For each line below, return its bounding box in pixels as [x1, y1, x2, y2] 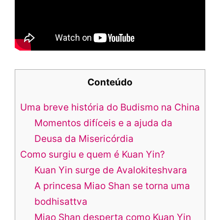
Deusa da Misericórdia [34, 133, 134, 145]
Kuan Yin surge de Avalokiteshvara [34, 165, 187, 176]
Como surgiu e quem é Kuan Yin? [20, 149, 165, 161]
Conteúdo [87, 77, 133, 88]
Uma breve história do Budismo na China [20, 102, 200, 113]
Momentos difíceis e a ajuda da [34, 117, 172, 129]
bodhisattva [34, 196, 87, 208]
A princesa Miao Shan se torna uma [34, 180, 190, 192]
